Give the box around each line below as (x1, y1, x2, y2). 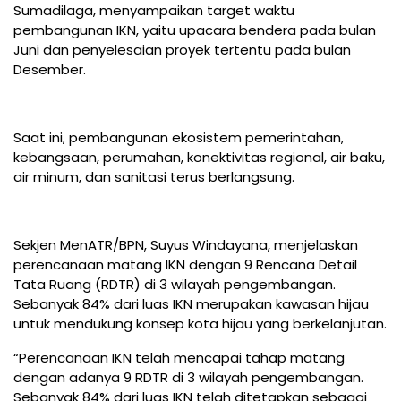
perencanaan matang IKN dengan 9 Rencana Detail (13, 255, 357, 275)
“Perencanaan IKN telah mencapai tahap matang (13, 348, 345, 368)
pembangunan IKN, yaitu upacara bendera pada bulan (13, 21, 376, 40)
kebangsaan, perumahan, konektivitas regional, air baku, (13, 148, 385, 167)
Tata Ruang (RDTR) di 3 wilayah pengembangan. (13, 275, 336, 294)
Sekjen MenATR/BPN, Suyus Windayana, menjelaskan (13, 235, 358, 255)
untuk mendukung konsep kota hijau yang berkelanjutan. (13, 314, 387, 334)
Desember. (13, 60, 86, 80)
